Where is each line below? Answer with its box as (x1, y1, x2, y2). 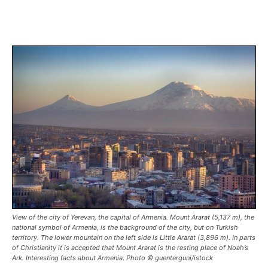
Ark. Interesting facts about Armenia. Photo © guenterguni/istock (12, 254, 213, 263)
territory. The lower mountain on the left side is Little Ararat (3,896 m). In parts (12, 233, 255, 242)
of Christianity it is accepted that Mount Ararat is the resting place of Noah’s (12, 243, 248, 252)
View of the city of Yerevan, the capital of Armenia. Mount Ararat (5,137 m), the (12, 213, 254, 222)
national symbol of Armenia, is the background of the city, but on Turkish (12, 223, 238, 232)
